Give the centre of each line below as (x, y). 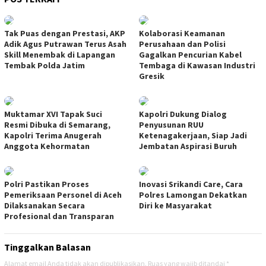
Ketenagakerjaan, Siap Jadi (193, 136)
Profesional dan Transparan (59, 216)
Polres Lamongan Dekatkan (193, 195)
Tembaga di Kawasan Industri (197, 66)
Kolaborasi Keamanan (182, 34)
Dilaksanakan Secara (45, 206)
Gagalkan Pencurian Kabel (190, 55)
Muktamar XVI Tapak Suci (53, 114)
